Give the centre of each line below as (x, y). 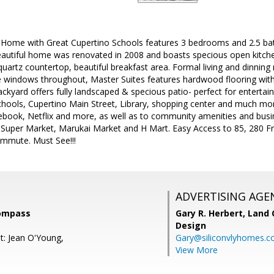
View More (197, 250)
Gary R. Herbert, (212, 213)
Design (191, 225)
